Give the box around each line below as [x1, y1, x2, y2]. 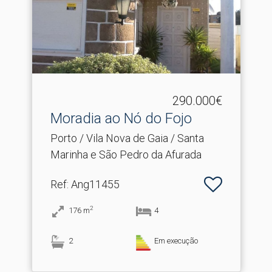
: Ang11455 [66, 178, 120, 191]
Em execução [154, 236, 198, 245]
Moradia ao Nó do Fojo [50, 110, 192, 127]
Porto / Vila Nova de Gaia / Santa [50, 132, 204, 144]
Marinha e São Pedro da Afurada [50, 148, 202, 161]
